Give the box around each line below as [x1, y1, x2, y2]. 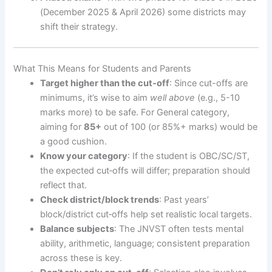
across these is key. [40, 252, 123, 263]
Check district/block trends [40, 194, 160, 205]
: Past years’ [159, 194, 209, 205]
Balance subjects [40, 223, 115, 234]
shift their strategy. [40, 21, 118, 32]
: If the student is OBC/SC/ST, [127, 150, 250, 161]
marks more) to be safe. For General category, [40, 106, 230, 118]
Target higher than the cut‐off [40, 77, 170, 89]
